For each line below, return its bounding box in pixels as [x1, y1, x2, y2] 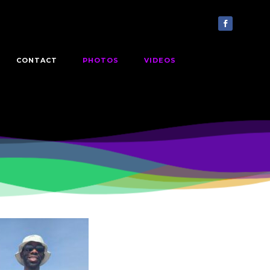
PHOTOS [82, 55, 119, 64]
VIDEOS [143, 55, 176, 64]
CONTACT [16, 55, 57, 64]
